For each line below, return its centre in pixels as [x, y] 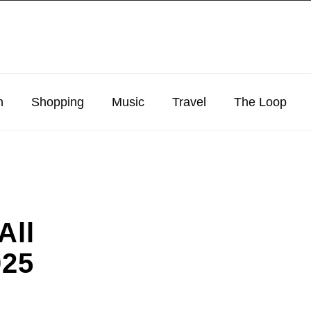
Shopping [58, 102]
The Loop [260, 102]
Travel [189, 102]
